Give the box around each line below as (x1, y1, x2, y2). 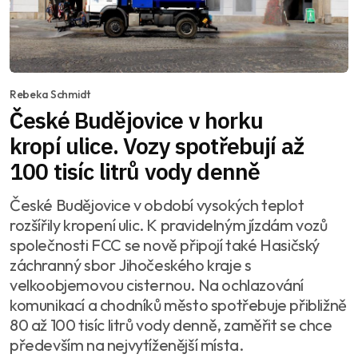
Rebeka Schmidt (10, 87, 91, 102)
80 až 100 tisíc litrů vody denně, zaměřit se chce (10, 315, 332, 336)
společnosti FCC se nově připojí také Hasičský (10, 235, 320, 256)
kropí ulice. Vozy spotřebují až (10, 131, 304, 161)
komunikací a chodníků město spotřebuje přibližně (10, 295, 347, 316)
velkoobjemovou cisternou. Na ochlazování (10, 275, 304, 296)
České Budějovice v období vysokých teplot (10, 195, 304, 216)
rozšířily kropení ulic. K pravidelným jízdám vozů (10, 215, 328, 236)
